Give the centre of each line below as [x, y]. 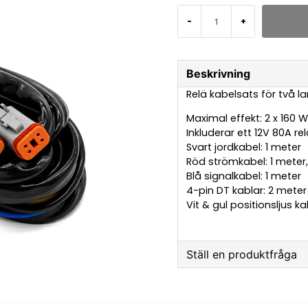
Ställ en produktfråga [242, 254]
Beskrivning [219, 74]
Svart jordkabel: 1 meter [244, 147]
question [209, 285]
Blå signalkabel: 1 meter [244, 176]
